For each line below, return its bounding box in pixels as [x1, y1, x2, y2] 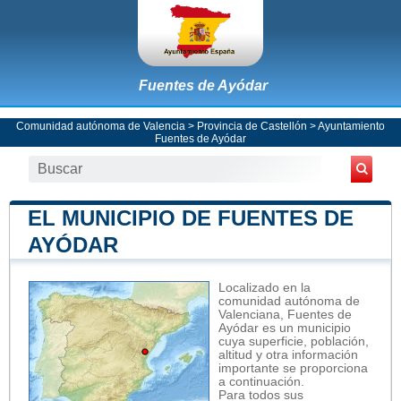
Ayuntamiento [318, 119, 385, 132]
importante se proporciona [218, 361, 368, 375]
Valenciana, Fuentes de [218, 307, 352, 321]
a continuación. [218, 374, 304, 388]
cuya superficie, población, [218, 334, 369, 348]
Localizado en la [218, 280, 311, 294]
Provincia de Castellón [197, 119, 307, 132]
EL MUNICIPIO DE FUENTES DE [28, 205, 354, 230]
